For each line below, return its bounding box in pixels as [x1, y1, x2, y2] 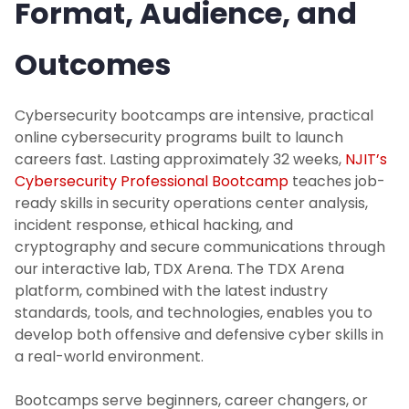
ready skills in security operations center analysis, [15, 193, 368, 215]
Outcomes [15, 44, 171, 86]
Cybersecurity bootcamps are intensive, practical [15, 105, 373, 127]
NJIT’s [345, 149, 387, 171]
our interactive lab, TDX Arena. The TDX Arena [15, 258, 344, 280]
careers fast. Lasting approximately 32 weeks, [15, 149, 345, 171]
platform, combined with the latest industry [15, 280, 328, 302]
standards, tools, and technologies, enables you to [15, 302, 372, 324]
